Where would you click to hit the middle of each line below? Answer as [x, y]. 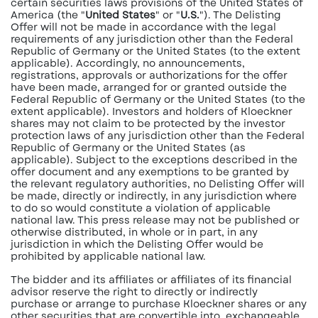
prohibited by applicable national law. [110, 256]
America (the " [48, 15]
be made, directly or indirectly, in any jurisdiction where [154, 196]
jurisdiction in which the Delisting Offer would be [137, 244]
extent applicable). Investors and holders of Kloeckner [152, 111]
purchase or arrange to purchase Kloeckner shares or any [159, 304]
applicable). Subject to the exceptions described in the [154, 160]
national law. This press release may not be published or [155, 220]
